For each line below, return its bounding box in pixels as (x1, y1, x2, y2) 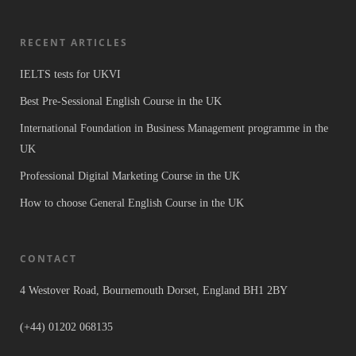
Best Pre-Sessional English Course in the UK (20, 95, 222, 108)
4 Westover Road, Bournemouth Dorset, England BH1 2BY (20, 284, 288, 297)
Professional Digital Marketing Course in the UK (20, 170, 240, 183)
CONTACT (20, 252, 77, 266)
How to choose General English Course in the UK (20, 197, 244, 210)
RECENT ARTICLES (20, 36, 128, 50)
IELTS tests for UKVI (20, 68, 121, 81)
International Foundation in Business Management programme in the (20, 122, 328, 135)
